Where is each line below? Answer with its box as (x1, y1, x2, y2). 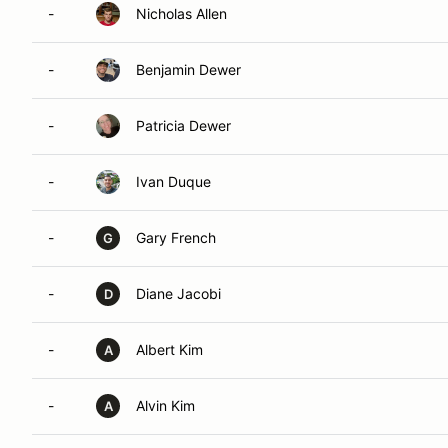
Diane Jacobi (136, 285, 221, 302)
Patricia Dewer (136, 117, 231, 134)
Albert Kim (136, 341, 203, 358)
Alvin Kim (136, 397, 195, 414)
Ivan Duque (136, 173, 211, 190)
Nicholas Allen (136, 5, 227, 22)
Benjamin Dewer (136, 61, 241, 78)
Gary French (136, 229, 216, 246)
